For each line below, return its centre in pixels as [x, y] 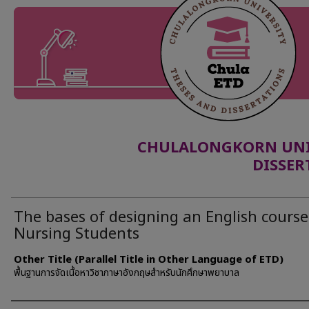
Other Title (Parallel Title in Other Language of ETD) [149, 260]
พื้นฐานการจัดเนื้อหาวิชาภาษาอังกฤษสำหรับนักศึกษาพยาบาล [127, 273]
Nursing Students [77, 234]
